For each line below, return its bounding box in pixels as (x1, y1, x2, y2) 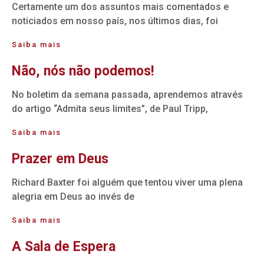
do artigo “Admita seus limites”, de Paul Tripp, (12, 103, 208, 115)
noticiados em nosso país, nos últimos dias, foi (12, 15, 218, 27)
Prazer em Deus (12, 151, 108, 167)
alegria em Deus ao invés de (12, 191, 134, 203)
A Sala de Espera (12, 239, 115, 255)
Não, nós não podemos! (12, 63, 154, 80)
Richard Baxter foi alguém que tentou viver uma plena (12, 177, 243, 189)
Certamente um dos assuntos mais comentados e (12, 1, 229, 13)
